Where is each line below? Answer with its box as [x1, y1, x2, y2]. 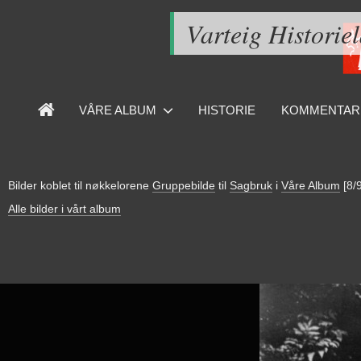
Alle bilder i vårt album [8, 202, 121, 216]
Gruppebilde [152, 179, 215, 192]
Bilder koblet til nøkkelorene [8, 179, 152, 192]
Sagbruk [230, 179, 272, 192]
